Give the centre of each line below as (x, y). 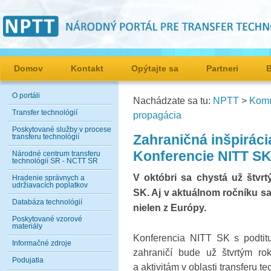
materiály (27, 226)
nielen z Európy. (170, 207)
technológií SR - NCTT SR (55, 161)
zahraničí (153, 252)
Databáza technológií (47, 202)
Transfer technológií (45, 113)
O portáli (26, 96)
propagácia (157, 115)
